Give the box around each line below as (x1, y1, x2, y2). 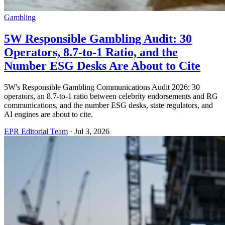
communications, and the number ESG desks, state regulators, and (4, 100, 213, 109)
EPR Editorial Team (4, 127, 68, 136)
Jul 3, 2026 (74, 127, 109, 136)
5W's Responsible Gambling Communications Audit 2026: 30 (4, 82, 200, 91)
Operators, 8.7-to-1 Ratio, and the (4, 45, 178, 59)
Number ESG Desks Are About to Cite (4, 59, 200, 72)
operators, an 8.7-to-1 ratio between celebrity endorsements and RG (4, 91, 218, 100)
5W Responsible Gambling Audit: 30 (4, 32, 192, 45)
